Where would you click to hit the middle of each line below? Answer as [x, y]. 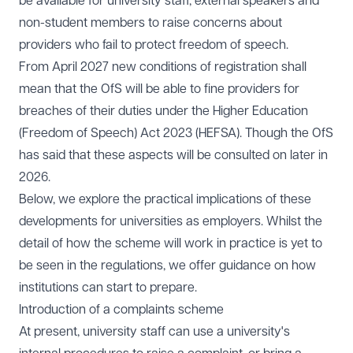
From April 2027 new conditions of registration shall [163, 67]
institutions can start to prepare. [108, 288]
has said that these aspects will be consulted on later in [173, 155]
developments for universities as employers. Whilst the [171, 221]
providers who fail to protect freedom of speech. [154, 45]
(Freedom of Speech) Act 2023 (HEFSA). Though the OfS [176, 133]
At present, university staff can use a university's [154, 332]
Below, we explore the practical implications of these [165, 199]
